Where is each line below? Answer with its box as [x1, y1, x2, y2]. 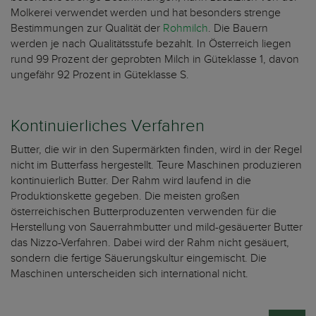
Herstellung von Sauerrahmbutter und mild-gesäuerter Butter [11, 220, 303, 235]
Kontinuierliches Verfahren [11, 116, 205, 137]
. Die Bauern [208, 21, 268, 36]
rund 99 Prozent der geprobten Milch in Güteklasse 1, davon [11, 52, 299, 67]
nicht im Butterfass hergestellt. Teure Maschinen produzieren [11, 158, 302, 173]
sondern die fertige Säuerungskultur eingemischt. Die [11, 251, 267, 266]
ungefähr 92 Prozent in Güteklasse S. [11, 68, 189, 83]
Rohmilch [163, 21, 208, 36]
